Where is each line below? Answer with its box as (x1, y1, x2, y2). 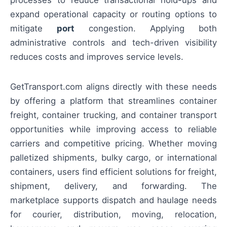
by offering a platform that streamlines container (10, 95, 217, 106)
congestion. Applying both (74, 23, 217, 34)
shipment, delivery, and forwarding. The (10, 180, 217, 191)
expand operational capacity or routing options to (10, 9, 217, 20)
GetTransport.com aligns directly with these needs (10, 81, 217, 92)
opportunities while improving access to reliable (10, 124, 217, 134)
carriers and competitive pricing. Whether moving (10, 138, 217, 148)
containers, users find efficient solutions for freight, (10, 166, 217, 177)
